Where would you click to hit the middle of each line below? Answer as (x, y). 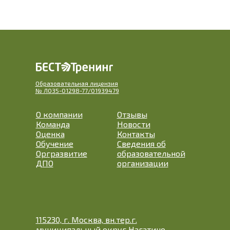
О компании (59, 114)
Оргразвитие (61, 153)
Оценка (50, 134)
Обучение (54, 143)
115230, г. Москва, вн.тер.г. (86, 219)
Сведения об (141, 143)
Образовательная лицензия (76, 83)
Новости (133, 124)
